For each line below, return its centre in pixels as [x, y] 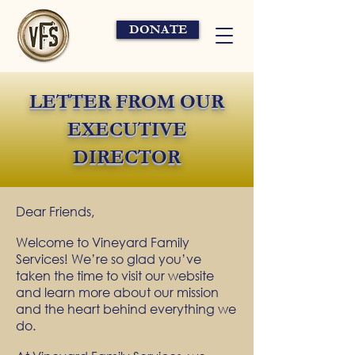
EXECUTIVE [127, 130]
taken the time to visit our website [115, 275]
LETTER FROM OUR [127, 102]
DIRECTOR [127, 157]
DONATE [158, 29]
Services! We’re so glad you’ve [109, 259]
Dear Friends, [55, 211]
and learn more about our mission [117, 292]
